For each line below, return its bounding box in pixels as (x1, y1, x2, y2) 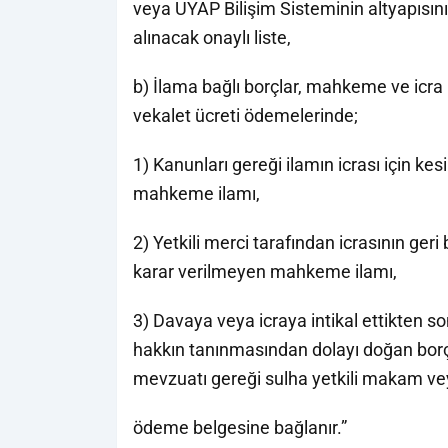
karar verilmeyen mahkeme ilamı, (133, 261, 397, 282)
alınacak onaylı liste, (133, 27, 291, 48)
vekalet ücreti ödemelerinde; (133, 105, 358, 126)
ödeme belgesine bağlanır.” (133, 417, 347, 438)
